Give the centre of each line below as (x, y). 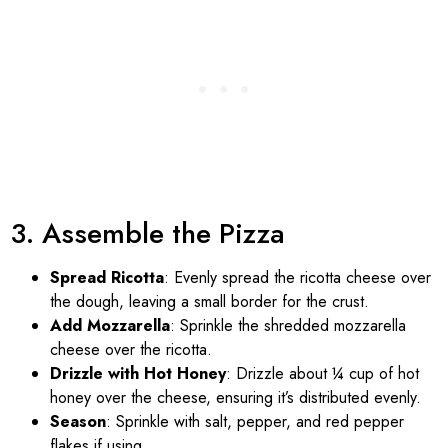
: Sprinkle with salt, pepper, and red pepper (255, 421)
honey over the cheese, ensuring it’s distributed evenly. (235, 397)
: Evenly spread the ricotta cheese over (297, 277)
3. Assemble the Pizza (147, 233)
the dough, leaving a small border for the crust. (209, 301)
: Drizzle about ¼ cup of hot (322, 373)
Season (78, 421)
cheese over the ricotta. (131, 349)
